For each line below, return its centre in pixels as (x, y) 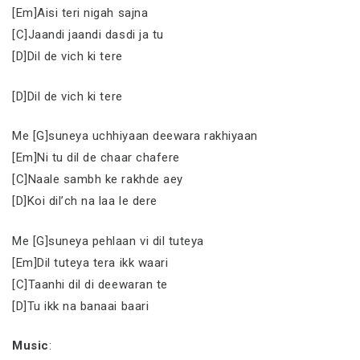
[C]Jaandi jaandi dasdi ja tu (88, 35)
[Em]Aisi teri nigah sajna (80, 13)
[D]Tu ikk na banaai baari (81, 306)
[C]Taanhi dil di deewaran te (90, 284)
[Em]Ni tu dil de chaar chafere (96, 157)
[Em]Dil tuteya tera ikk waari (90, 262)
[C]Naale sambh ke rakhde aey (98, 179)
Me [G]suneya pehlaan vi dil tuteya (108, 241)
